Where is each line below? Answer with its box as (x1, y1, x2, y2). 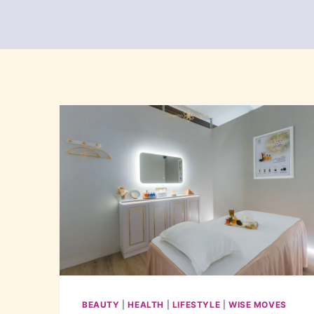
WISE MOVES (228, 299, 287, 310)
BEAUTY (82, 299, 120, 310)
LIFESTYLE (172, 299, 221, 310)
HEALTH (128, 299, 164, 310)
